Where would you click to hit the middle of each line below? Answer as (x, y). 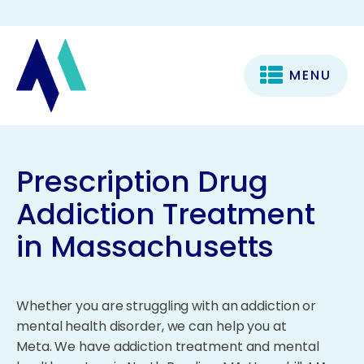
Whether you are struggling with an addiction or (167, 305)
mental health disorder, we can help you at (152, 326)
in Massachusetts (145, 246)
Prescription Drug (143, 181)
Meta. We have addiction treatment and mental (168, 346)
